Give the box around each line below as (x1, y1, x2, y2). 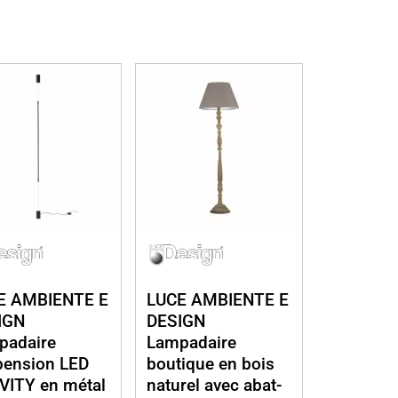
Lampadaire (147, 331, 237, 353)
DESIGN (147, 310, 206, 331)
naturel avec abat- (147, 374, 283, 395)
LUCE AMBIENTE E (147, 289, 290, 310)
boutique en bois (147, 353, 275, 374)
